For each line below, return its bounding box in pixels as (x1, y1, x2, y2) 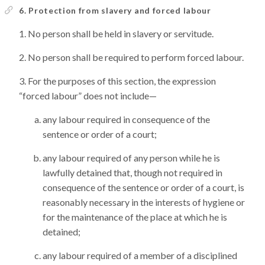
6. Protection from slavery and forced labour (19, 5, 211, 15)
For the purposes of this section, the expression (28, 75, 216, 86)
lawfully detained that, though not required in (43, 167, 222, 178)
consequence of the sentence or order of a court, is (43, 182, 244, 193)
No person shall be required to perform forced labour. (28, 51, 244, 63)
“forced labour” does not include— (19, 90, 157, 101)
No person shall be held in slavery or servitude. (28, 28, 214, 39)
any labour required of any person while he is (43, 152, 220, 163)
